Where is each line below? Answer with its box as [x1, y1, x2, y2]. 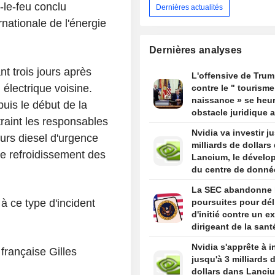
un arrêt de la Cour [191, 120, 269, 130]
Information [191, 189, 240, 199]
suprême [191, 132, 228, 142]
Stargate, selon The [191, 177, 273, 187]
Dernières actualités [156, 2, 223, 12]
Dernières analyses [149, 45, 242, 56]
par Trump [191, 234, 234, 244]
